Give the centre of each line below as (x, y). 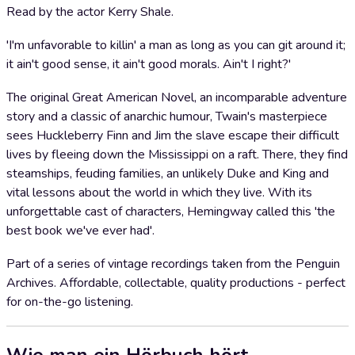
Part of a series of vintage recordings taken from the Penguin (173, 264)
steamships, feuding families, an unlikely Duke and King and (168, 174)
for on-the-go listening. (70, 302)
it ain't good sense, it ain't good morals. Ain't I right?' (149, 64)
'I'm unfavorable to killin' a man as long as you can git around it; (176, 45)
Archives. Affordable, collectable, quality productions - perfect (176, 283)
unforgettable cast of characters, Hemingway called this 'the (171, 212)
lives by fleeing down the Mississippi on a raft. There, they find (177, 155)
